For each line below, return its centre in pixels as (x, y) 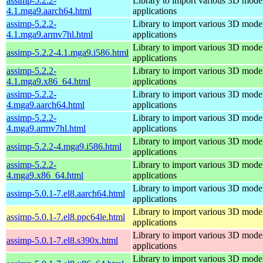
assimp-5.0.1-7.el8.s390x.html (62, 240)
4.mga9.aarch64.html (45, 104)
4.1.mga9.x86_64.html (48, 81)
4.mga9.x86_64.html (45, 175)
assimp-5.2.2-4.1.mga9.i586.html (68, 52)
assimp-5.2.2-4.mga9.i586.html (64, 146)
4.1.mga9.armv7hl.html (50, 34)
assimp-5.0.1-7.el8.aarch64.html (66, 193)
